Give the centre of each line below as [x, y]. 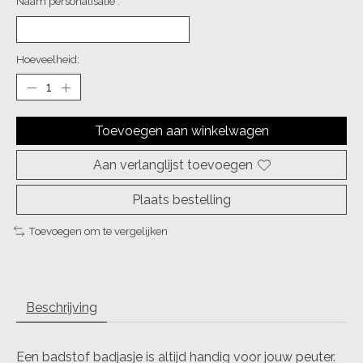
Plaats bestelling [181, 200]
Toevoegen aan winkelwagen [181, 131]
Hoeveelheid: [48, 60]
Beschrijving [62, 308]
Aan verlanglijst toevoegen [173, 165]
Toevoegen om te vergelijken [98, 231]
